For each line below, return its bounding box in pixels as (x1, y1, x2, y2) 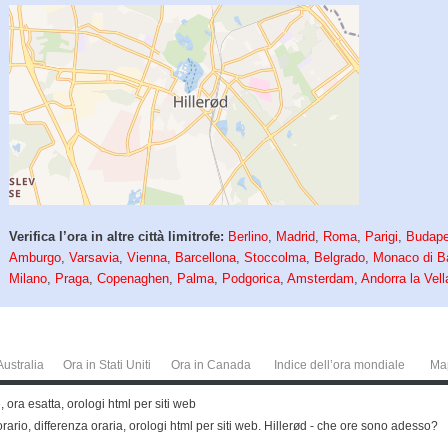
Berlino (228, 229, 269, 245)
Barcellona (175, 250, 237, 266)
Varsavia (69, 250, 120, 266)
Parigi (365, 229, 399, 245)
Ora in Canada (170, 358, 251, 373)
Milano (9, 271, 48, 287)
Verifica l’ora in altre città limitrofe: (9, 229, 225, 245)
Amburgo (9, 250, 62, 266)
